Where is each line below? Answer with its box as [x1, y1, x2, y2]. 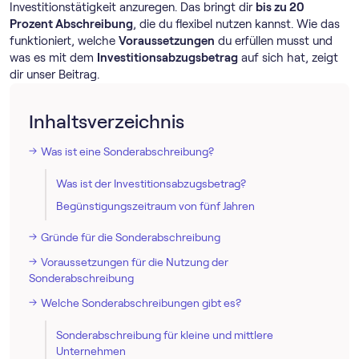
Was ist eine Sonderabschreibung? [41, 144, 214, 158]
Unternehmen [56, 344, 126, 357]
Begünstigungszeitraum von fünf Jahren [56, 199, 255, 212]
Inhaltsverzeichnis [29, 110, 184, 132]
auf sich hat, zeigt [238, 50, 338, 64]
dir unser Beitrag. [10, 67, 99, 81]
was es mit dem [10, 50, 97, 64]
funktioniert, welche [10, 34, 119, 47]
